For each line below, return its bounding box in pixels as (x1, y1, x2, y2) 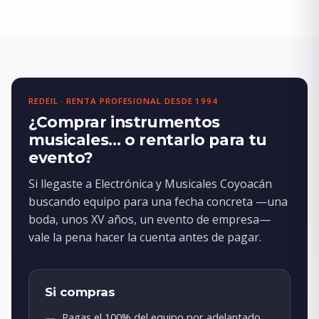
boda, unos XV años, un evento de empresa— (28, 211, 271, 228)
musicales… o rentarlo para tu (28, 130, 267, 150)
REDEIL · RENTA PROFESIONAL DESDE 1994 (28, 95, 219, 107)
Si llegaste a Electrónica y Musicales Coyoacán (28, 176, 272, 192)
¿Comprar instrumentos (28, 113, 220, 132)
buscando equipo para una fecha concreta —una (28, 194, 288, 210)
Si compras (45, 285, 116, 300)
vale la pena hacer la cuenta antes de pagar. (28, 229, 261, 246)
